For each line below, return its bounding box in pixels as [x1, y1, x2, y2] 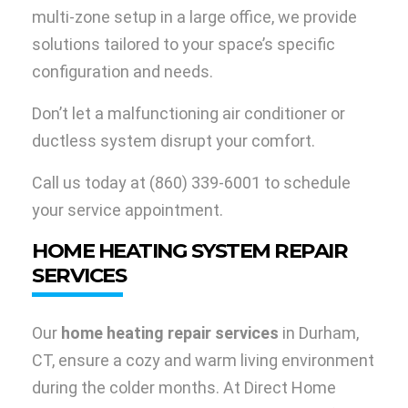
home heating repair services [61, 323, 279, 343]
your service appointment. [32, 200, 223, 220]
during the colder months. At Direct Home [32, 378, 336, 398]
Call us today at [32, 173, 149, 193]
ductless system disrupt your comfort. [32, 131, 319, 151]
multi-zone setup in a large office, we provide [32, 7, 357, 27]
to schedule [260, 173, 351, 193]
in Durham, [279, 323, 359, 343]
